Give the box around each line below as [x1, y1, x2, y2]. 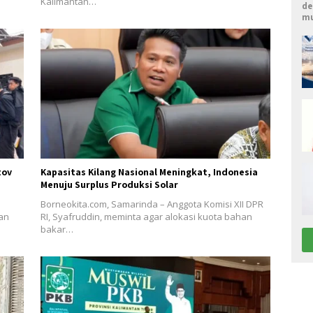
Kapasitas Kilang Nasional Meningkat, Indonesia [40, 165, 258, 178]
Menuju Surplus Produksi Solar [40, 177, 178, 191]
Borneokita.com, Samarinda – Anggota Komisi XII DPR [40, 197, 263, 210]
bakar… [40, 222, 73, 235]
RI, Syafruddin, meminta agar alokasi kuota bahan [40, 210, 252, 223]
